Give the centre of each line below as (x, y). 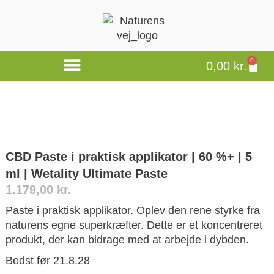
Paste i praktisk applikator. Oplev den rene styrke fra (132, 210)
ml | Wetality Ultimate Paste (86, 173)
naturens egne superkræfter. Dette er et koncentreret (134, 225)
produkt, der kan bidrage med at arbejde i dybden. (127, 239)
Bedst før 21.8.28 (47, 260)
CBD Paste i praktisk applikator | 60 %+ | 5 (128, 156)
